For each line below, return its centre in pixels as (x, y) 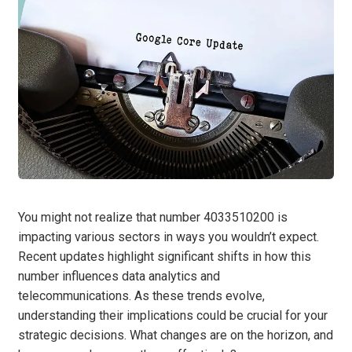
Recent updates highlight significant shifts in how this (165, 256)
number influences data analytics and (119, 276)
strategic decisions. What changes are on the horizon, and (176, 335)
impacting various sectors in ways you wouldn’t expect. (169, 236)
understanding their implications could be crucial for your (173, 315)
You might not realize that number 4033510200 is (153, 217)
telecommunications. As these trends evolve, (141, 295)
